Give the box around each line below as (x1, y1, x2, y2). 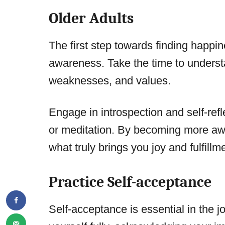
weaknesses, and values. (49, 74, 171, 87)
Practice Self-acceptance (49, 173, 211, 191)
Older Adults (49, 10, 134, 28)
